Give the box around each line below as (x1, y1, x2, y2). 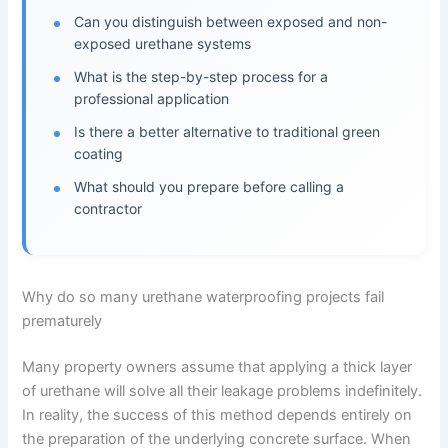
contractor (74, 200, 143, 218)
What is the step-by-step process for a (74, 68, 329, 86)
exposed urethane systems (74, 35, 252, 53)
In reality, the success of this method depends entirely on (22, 406, 413, 425)
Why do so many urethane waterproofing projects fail (22, 288, 385, 307)
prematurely (22, 312, 103, 331)
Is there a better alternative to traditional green (74, 123, 381, 141)
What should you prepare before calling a (74, 178, 345, 196)
